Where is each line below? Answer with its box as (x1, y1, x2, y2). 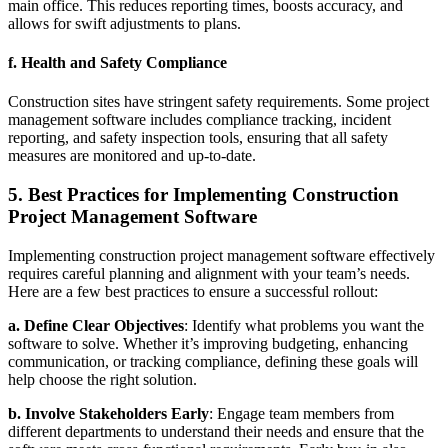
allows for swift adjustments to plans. (8, 14, 241, 32)
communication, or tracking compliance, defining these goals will (8, 352, 418, 370)
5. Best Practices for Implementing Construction (8, 184, 399, 206)
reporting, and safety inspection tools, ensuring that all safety (8, 129, 388, 147)
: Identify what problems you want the (184, 316, 424, 334)
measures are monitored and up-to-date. (8, 147, 256, 165)
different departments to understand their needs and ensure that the (8, 422, 424, 440)
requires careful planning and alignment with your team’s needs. (8, 264, 410, 282)
